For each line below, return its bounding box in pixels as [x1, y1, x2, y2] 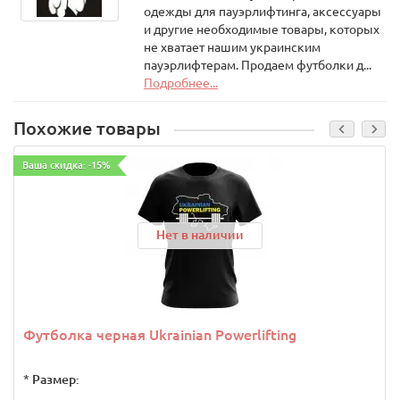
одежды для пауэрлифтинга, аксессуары [143, 4, 381, 19]
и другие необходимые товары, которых [143, 22, 379, 37]
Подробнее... [143, 76, 218, 90]
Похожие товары [13, 119, 161, 138]
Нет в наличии [155, 228, 244, 242]
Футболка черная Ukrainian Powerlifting [23, 327, 296, 343]
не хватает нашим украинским [143, 40, 321, 54]
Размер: [32, 372, 79, 387]
